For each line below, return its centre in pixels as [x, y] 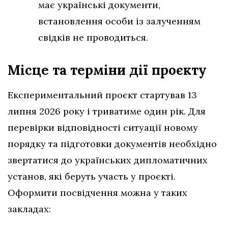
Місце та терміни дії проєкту [107, 70]
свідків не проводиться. [93, 37]
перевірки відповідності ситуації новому [103, 127]
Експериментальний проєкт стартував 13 [102, 95]
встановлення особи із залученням [119, 21]
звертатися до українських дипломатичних [108, 160]
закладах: [29, 209]
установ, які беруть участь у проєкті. [92, 176]
